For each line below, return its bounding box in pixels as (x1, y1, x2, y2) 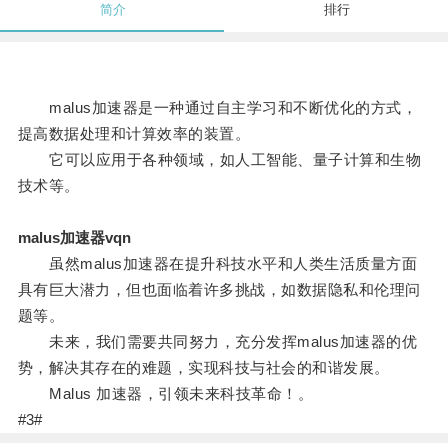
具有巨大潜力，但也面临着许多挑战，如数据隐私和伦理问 (17, 281, 421, 299)
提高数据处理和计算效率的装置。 (17, 125, 251, 143)
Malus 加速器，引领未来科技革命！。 (17, 385, 314, 403)
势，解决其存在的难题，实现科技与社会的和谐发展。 (17, 359, 390, 377)
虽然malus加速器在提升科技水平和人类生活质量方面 (17, 255, 418, 273)
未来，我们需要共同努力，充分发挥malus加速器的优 (17, 333, 418, 351)
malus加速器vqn (17, 229, 131, 247)
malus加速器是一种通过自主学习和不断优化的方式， (17, 99, 418, 117)
